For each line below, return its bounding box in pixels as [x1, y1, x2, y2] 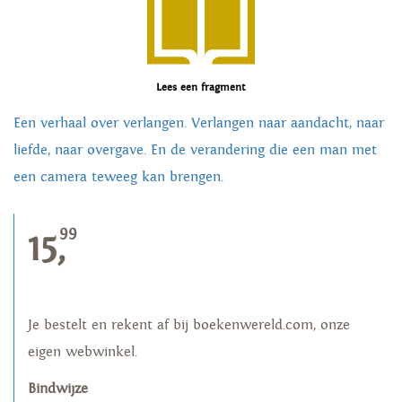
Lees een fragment [155, 81, 246, 94]
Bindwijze [28, 380, 88, 398]
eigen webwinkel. [28, 344, 137, 362]
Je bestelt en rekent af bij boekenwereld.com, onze [28, 317, 350, 335]
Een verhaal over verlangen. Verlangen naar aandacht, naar [13, 115, 384, 133]
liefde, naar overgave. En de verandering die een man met [13, 142, 377, 160]
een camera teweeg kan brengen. [13, 169, 223, 187]
